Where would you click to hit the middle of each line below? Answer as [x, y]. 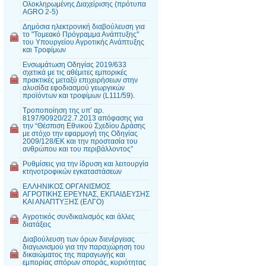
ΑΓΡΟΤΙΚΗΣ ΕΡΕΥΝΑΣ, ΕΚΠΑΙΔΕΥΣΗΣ [86, 194]
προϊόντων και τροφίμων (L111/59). [79, 95]
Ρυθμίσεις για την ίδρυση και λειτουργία [85, 164]
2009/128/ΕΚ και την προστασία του [80, 141]
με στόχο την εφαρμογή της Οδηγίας [80, 133]
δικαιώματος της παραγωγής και [74, 254]
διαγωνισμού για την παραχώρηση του [84, 247]
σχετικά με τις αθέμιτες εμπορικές [75, 72]
